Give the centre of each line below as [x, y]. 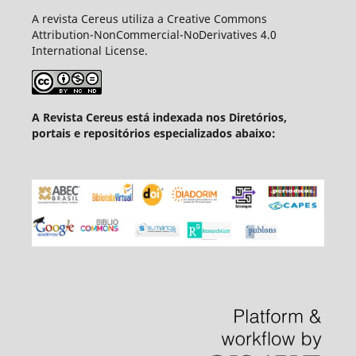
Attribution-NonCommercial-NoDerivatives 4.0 [154, 34]
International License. [89, 50]
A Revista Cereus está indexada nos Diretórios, [159, 117]
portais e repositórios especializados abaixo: [153, 133]
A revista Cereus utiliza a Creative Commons [149, 18]
